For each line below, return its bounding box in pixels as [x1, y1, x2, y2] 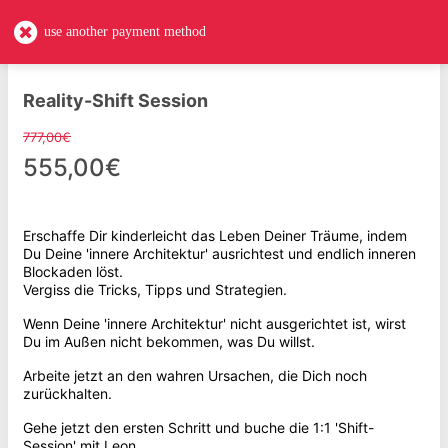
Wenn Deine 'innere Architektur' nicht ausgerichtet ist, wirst [23, 315, 406, 332]
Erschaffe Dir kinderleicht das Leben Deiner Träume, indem [23, 227, 407, 244]
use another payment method [44, 24, 206, 39]
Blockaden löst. [23, 263, 123, 280]
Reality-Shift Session [23, 90, 208, 111]
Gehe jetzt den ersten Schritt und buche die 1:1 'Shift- [23, 419, 374, 436]
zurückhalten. [23, 385, 116, 402]
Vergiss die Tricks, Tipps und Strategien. [23, 281, 291, 298]
